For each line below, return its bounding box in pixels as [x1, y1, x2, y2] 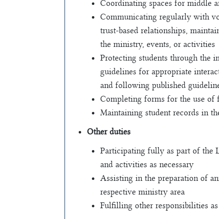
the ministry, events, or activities [100, 39, 215, 49]
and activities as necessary [100, 159, 194, 169]
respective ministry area [100, 186, 185, 197]
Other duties [87, 126, 131, 136]
